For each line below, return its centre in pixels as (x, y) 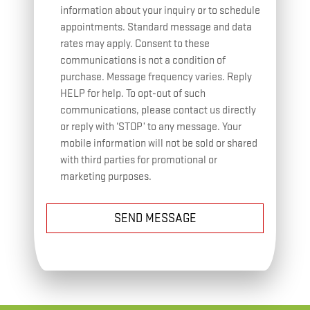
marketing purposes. (106, 177)
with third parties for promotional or (139, 161)
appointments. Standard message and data (156, 28)
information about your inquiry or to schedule (160, 11)
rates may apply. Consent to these (135, 44)
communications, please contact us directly (158, 111)
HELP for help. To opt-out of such (133, 94)
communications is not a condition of (143, 61)
